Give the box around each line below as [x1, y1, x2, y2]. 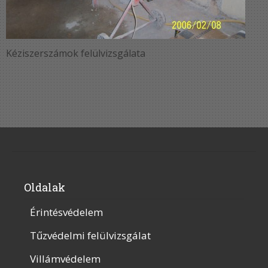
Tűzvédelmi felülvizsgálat [30, 229, 151, 242]
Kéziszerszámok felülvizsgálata [6, 47, 145, 60]
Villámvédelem [30, 252, 100, 266]
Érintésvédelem [30, 205, 103, 219]
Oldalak [24, 180, 65, 194]
